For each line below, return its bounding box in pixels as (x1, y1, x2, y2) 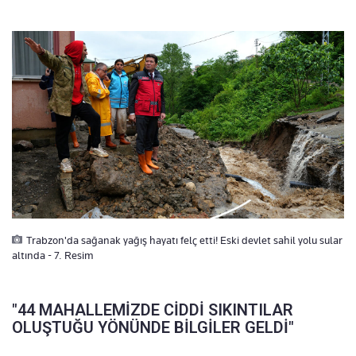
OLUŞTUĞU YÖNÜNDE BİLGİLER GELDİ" (12, 317, 294, 337)
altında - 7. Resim (12, 248, 94, 261)
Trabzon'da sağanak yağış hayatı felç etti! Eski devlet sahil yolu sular (26, 233, 342, 246)
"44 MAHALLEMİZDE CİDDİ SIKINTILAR (12, 300, 293, 319)
